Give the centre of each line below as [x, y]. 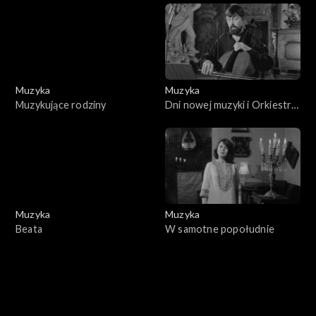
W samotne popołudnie [220, 229]
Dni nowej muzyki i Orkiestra [231, 105]
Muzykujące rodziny [61, 105]
